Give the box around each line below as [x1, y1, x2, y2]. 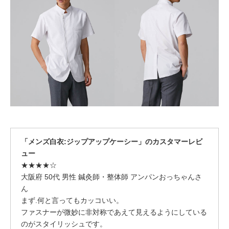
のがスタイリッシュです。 [21, 220, 107, 228]
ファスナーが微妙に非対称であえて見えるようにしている [21, 208, 207, 216]
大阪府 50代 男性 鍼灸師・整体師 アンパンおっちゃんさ [21, 173, 202, 181]
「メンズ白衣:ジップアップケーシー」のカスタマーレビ [21, 138, 202, 146]
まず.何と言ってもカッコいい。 [21, 196, 123, 204]
